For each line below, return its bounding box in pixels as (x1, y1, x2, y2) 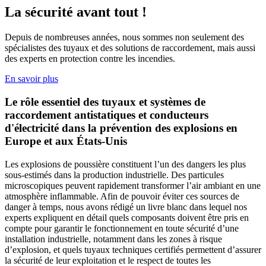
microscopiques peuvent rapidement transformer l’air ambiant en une (5, 180, 261, 191)
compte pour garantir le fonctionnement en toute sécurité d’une (5, 223, 239, 233)
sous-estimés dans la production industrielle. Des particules (5, 169, 224, 180)
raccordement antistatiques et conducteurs (5, 108, 208, 121)
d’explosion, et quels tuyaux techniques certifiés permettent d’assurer (5, 244, 261, 255)
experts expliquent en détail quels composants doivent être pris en (5, 212, 249, 223)
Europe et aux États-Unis (5, 134, 127, 147)
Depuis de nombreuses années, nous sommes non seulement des (5, 32, 244, 43)
